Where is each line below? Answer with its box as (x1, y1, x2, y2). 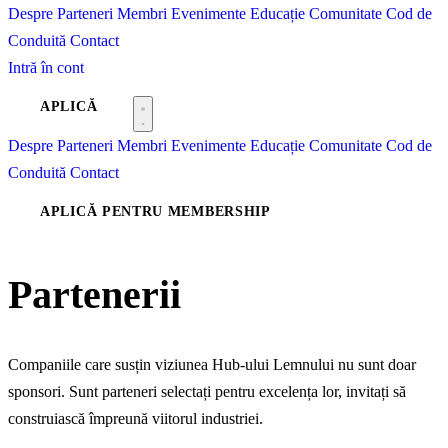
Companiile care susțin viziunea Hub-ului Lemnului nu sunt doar (8, 356, 416, 374)
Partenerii (8, 272, 181, 318)
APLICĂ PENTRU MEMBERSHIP (40, 204, 271, 219)
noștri (191, 272, 291, 318)
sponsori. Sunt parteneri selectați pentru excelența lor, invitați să (8, 383, 406, 401)
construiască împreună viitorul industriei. (8, 410, 263, 428)
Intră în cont (8, 59, 84, 76)
